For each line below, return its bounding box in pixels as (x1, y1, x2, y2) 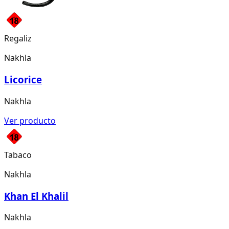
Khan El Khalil (4, 189, 68, 202)
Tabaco (4, 149, 32, 161)
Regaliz (4, 33, 32, 44)
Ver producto (4, 114, 56, 126)
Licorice (4, 73, 42, 86)
